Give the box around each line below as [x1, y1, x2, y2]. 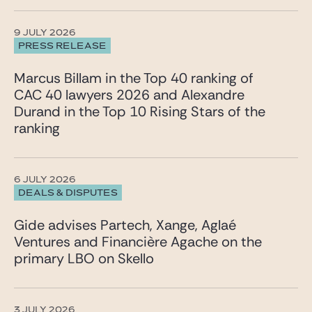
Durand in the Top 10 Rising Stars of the [14, 102, 265, 121]
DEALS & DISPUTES [18, 188, 118, 198]
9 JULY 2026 [14, 29, 76, 38]
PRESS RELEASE [18, 41, 107, 51]
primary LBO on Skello [14, 249, 154, 268]
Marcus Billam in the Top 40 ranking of [14, 69, 253, 88]
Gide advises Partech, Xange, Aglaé [14, 216, 236, 235]
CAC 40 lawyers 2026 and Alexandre [14, 86, 244, 104]
